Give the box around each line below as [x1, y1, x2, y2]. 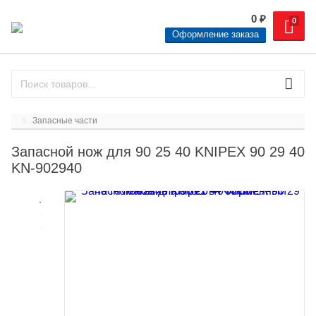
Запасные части [32, 116, 98, 126]
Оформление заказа [172, 29, 259, 39]
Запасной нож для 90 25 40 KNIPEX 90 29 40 [11, 144, 305, 159]
